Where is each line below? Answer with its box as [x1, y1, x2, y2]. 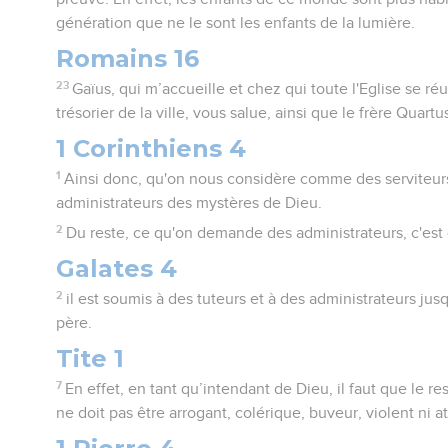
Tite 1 [56, 343, 125, 373]
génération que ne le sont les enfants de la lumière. [56, 14, 416, 31]
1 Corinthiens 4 [56, 133, 247, 163]
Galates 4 [56, 253, 178, 283]
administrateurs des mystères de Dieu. [56, 194, 323, 211]
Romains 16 [56, 43, 200, 73]
